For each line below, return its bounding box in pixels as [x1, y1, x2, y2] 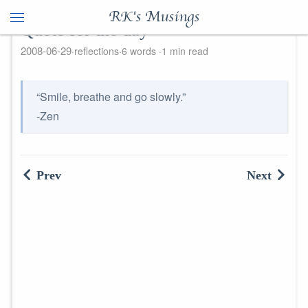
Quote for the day [20, 20, 148, 40]
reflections [74, 44, 119, 58]
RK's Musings [109, 10, 199, 25]
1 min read [161, 44, 208, 58]
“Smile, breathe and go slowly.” [36, 89, 186, 104]
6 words [121, 44, 159, 58]
